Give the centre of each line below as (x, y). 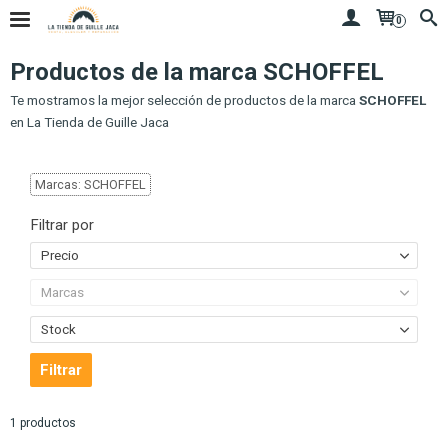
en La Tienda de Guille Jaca (89, 122)
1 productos (43, 423)
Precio (60, 255)
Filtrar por (62, 225)
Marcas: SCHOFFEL (90, 185)
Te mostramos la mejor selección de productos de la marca (184, 100)
